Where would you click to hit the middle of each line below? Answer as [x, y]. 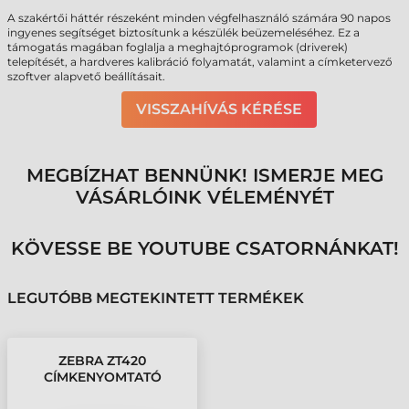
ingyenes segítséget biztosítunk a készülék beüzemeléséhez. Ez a [184, 32]
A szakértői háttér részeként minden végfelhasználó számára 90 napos [199, 18]
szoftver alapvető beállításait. [86, 76]
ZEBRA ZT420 [102, 361]
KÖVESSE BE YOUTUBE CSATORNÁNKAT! [204, 248]
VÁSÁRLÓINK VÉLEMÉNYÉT [204, 197]
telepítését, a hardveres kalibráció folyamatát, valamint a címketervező [200, 62]
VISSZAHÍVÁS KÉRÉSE [219, 109]
